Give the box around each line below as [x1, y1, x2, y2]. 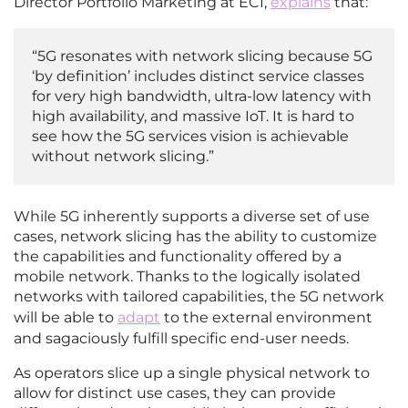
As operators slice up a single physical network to [14, 364, 370, 382]
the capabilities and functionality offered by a [14, 248, 342, 266]
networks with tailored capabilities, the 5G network [14, 288, 384, 306]
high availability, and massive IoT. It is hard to [32, 107, 354, 126]
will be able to [14, 309, 117, 327]
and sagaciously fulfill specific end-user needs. [14, 330, 349, 348]
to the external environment [160, 309, 372, 327]
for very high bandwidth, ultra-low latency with [32, 87, 372, 106]
